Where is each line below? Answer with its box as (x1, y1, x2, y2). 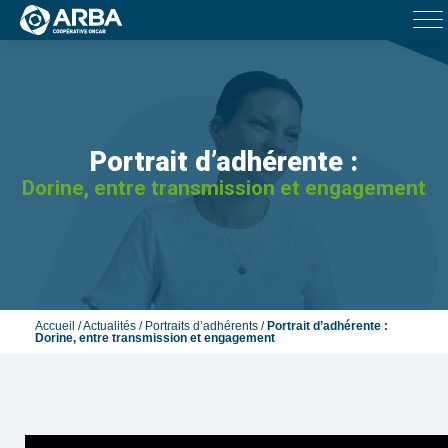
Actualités (83, 320, 136, 332)
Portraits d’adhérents (145, 320, 258, 332)
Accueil (35, 320, 75, 332)
